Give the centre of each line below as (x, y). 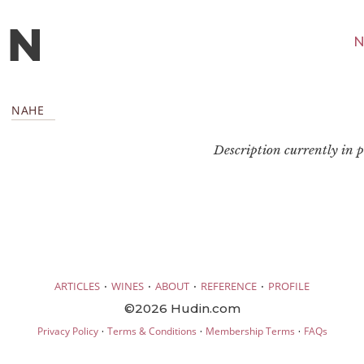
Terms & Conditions (152, 331)
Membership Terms (250, 331)
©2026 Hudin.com (182, 308)
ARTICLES (77, 286)
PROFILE (289, 286)
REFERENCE (229, 286)
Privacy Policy (67, 331)
